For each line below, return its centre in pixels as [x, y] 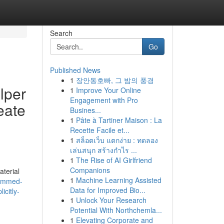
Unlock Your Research [111, 200]
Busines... [85, 110]
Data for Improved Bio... [107, 190]
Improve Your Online [108, 90]
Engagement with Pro [104, 100]
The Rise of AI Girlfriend [114, 160]
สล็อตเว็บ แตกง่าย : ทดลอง [117, 140]
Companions [90, 170]
